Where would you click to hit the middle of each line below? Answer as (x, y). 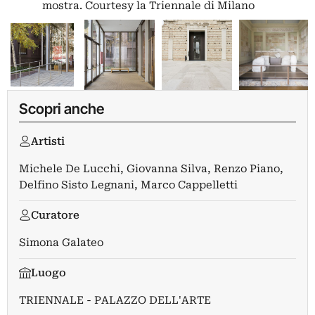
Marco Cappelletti (189, 185)
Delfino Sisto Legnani (77, 185)
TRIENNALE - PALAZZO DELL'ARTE (115, 300)
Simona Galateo (61, 242)
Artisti (47, 141)
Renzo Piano (247, 168)
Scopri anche (62, 108)
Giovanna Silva (167, 168)
